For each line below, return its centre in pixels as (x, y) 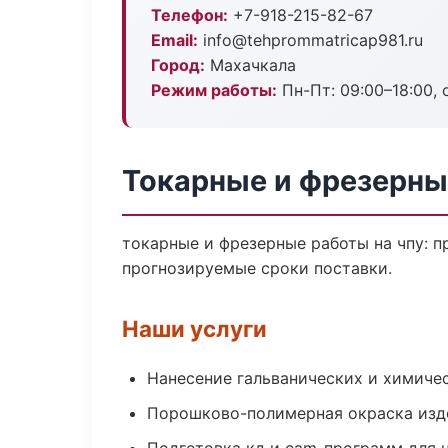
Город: (178, 65)
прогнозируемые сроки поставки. (257, 268)
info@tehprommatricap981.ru (310, 40)
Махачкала (250, 65)
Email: (174, 40)
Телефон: (189, 15)
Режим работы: (214, 90)
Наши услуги (194, 328)
